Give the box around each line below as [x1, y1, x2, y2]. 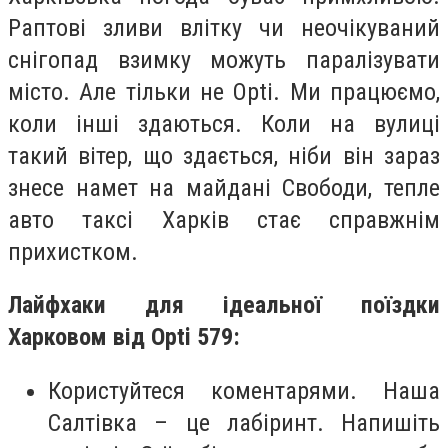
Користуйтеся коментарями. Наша [48, 376, 440, 405]
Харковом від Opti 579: [8, 323, 240, 352]
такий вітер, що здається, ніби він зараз [8, 141, 440, 170]
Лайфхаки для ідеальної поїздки [8, 291, 440, 320]
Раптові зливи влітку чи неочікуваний [8, 13, 440, 42]
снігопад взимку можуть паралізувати [8, 45, 440, 74]
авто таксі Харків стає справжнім [8, 205, 440, 234]
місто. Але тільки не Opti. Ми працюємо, [8, 77, 440, 106]
